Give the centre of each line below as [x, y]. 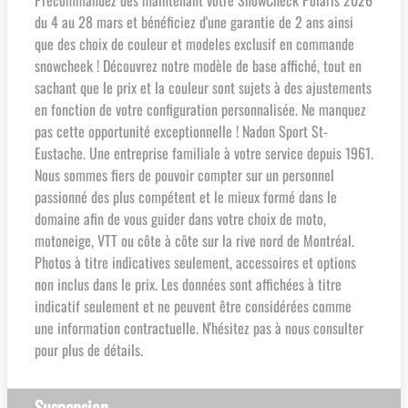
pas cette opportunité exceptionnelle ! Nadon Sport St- [181, 132]
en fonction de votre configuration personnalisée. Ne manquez [200, 110]
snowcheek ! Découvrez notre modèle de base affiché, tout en [198, 66]
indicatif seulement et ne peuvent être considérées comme [193, 306]
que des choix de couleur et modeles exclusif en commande [194, 44]
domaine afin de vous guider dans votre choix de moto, [180, 219]
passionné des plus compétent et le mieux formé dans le [186, 197]
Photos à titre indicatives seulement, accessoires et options [195, 263]
